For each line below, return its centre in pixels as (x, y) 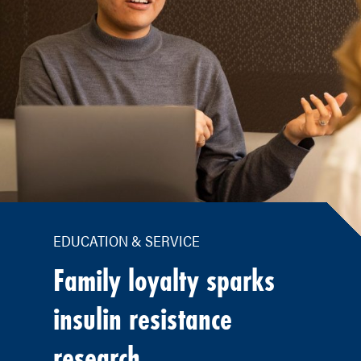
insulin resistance (143, 319)
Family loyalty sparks (164, 280)
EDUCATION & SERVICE (129, 240)
